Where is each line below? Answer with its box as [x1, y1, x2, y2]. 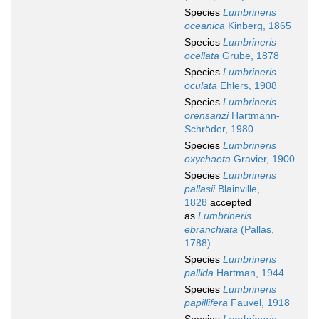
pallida [184, 267, 214, 279]
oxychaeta [184, 153, 231, 165]
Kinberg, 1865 [225, 20, 291, 32]
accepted [207, 197, 251, 209]
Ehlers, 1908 [217, 80, 277, 92]
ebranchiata [184, 224, 238, 236]
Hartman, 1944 [214, 267, 284, 279]
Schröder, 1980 [184, 123, 253, 135]
